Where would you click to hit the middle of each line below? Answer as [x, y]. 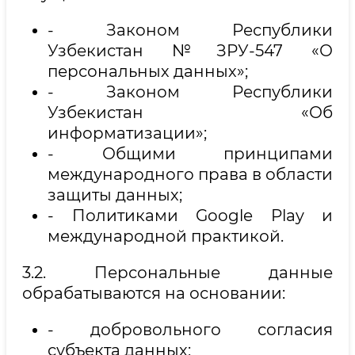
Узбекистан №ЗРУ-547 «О [190, 51]
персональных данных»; [148, 72]
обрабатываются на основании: [154, 294]
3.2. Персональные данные [177, 273]
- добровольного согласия [190, 330]
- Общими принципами [190, 154]
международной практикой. [166, 237]
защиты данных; [115, 195]
